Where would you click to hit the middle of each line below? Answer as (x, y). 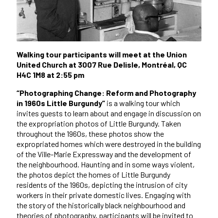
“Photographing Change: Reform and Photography (106, 93)
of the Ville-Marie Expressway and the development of (104, 154)
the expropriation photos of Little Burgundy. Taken (99, 124)
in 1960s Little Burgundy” (61, 103)
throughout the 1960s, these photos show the (90, 134)
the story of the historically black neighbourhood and (101, 205)
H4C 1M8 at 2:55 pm (50, 75)
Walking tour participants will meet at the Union (101, 54)
